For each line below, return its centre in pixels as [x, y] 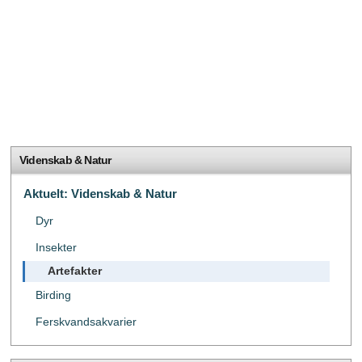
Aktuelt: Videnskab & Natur [100, 193]
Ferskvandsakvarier [86, 322]
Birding [53, 295]
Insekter [56, 247]
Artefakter [75, 271]
